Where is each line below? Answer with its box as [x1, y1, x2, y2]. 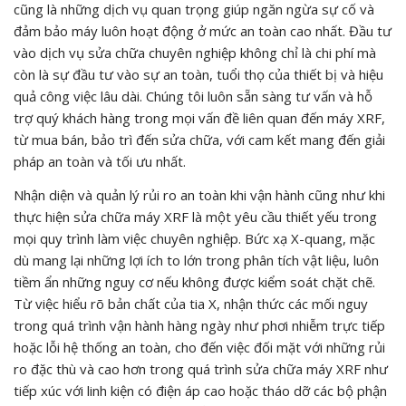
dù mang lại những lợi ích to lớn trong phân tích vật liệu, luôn [14, 250, 379, 269]
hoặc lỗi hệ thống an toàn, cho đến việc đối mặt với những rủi [14, 337, 385, 356]
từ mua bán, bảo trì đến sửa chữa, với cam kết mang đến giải [14, 130, 385, 149]
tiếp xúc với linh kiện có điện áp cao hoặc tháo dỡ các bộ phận [14, 381, 387, 400]
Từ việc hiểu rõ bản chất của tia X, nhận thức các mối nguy [14, 294, 368, 313]
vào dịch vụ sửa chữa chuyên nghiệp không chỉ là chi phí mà [14, 43, 376, 62]
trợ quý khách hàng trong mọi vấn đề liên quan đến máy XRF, [14, 108, 385, 127]
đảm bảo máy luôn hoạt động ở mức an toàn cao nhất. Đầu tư [14, 21, 391, 40]
